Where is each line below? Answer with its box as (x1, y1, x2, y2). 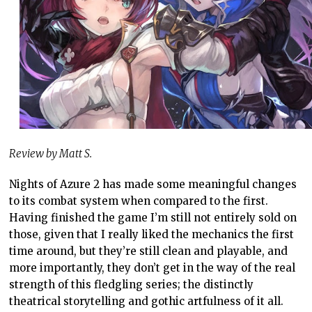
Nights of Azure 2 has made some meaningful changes (9, 178, 297, 192)
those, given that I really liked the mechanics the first (9, 228, 295, 242)
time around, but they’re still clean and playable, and (9, 244, 288, 258)
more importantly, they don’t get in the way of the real (9, 261, 296, 275)
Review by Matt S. (9, 147, 93, 161)
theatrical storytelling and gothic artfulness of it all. (9, 295, 284, 309)
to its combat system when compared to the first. (9, 194, 269, 208)
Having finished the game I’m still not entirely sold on (9, 211, 297, 225)
